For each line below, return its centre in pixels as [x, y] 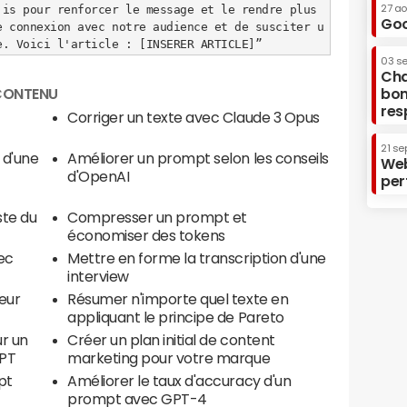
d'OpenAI [99, 176]
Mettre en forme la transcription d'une [197, 258]
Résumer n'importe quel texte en [178, 299]
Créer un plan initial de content [171, 340]
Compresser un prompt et [157, 217]
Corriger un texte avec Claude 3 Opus [194, 117]
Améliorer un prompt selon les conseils [198, 158]
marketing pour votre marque [169, 358]
